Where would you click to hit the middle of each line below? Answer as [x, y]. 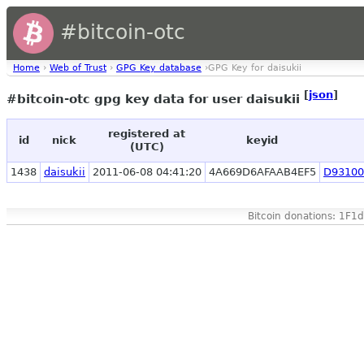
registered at [147, 134]
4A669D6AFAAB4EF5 [262, 172]
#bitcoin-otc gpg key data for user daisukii [155, 100]
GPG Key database [159, 68]
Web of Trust [78, 68]
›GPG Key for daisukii [251, 68]
